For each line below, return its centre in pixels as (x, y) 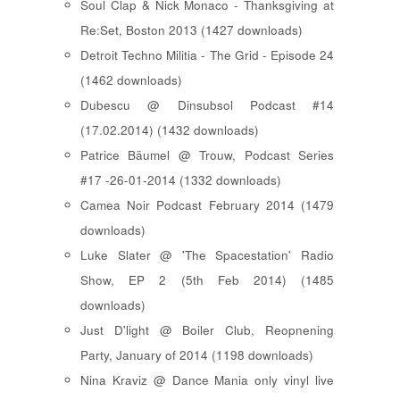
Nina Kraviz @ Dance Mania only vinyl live (207, 380)
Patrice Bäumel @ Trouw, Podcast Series (207, 155)
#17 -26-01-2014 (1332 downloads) (181, 180)
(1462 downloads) (131, 80)
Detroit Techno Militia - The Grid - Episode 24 (207, 55)
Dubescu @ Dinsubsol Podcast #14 (207, 105)
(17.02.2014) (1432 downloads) (170, 130)
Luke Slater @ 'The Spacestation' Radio (207, 255)
